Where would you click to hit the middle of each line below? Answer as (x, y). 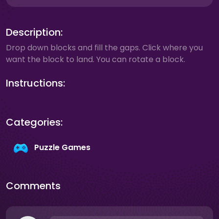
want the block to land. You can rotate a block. (96, 59)
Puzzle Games (62, 148)
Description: (34, 32)
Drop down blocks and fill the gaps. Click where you (104, 48)
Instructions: (35, 83)
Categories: (34, 122)
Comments (33, 186)
